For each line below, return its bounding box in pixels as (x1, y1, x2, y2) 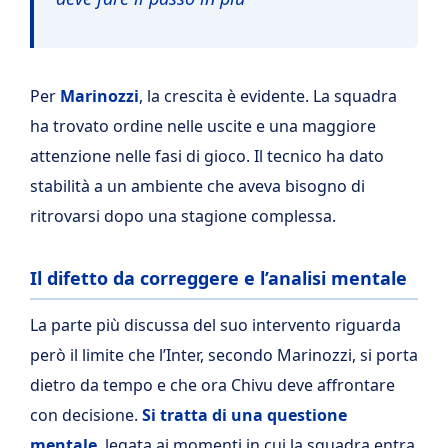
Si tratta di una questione (142, 404, 347, 427)
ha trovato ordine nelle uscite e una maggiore (30, 114, 376, 137)
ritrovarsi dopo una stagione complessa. (30, 204, 336, 227)
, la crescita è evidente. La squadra (139, 84, 397, 107)
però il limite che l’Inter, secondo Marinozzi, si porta (30, 344, 418, 367)
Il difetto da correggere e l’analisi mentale (30, 265, 407, 290)
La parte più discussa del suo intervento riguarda (30, 314, 401, 337)
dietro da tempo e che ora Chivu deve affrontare (30, 374, 395, 397)
